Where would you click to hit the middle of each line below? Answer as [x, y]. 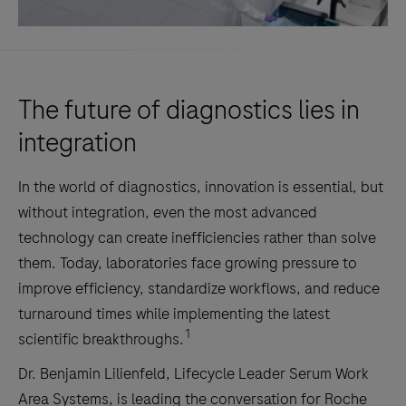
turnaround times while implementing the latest [174, 314]
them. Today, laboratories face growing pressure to [188, 263]
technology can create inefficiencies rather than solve [197, 237]
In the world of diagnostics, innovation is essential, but [201, 187]
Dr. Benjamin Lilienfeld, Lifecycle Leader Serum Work [193, 373]
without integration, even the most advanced [168, 212]
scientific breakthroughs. [101, 339]
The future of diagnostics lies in [189, 110]
